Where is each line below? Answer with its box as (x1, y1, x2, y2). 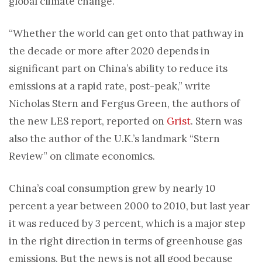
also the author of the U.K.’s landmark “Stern (9, 132, 220, 145)
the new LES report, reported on (9, 115, 167, 127)
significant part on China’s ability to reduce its (9, 62, 227, 75)
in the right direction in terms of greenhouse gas (9, 235, 242, 247)
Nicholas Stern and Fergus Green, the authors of (9, 97, 240, 110)
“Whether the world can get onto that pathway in (9, 27, 244, 40)
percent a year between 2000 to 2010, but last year (9, 199, 250, 212)
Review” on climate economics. (9, 150, 155, 163)
